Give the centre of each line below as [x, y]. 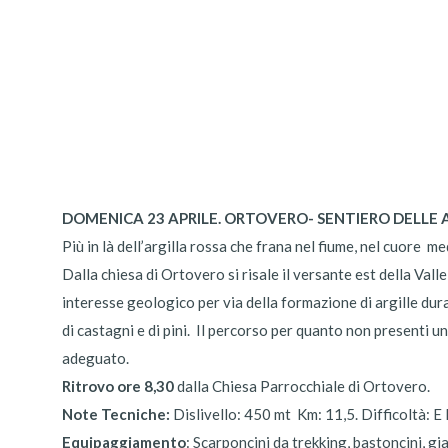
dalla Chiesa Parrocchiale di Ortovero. [303, 386]
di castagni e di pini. [126, 330]
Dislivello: [207, 414]
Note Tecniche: [117, 414]
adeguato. [95, 358]
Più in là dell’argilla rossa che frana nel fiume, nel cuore [241, 246]
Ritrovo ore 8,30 [119, 386]
